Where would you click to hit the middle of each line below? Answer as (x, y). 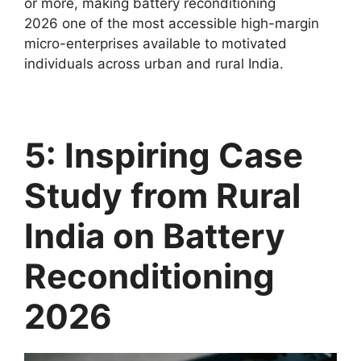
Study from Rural (162, 196)
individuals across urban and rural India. (154, 64)
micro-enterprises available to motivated (156, 44)
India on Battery (155, 236)
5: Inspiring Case (164, 156)
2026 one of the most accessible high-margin (172, 24)
